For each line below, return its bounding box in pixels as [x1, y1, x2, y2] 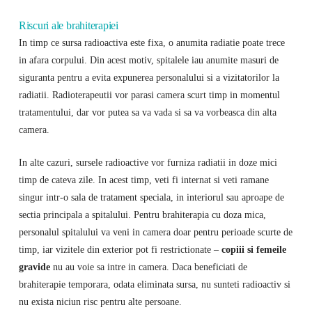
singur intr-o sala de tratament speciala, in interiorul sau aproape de [18, 191, 284, 203]
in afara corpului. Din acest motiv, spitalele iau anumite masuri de [18, 54, 279, 65]
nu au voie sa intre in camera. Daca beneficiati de [49, 260, 247, 272]
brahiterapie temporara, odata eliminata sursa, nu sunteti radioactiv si [18, 278, 290, 290]
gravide [18, 260, 50, 272]
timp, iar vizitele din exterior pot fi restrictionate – [18, 243, 219, 255]
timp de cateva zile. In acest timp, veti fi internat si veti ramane [18, 173, 269, 185]
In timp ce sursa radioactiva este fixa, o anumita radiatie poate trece [18, 36, 285, 48]
